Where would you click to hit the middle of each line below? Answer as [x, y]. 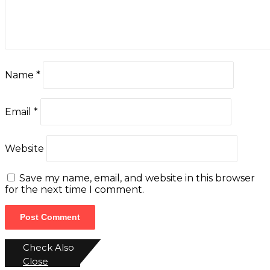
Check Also [49, 248]
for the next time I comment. [74, 190]
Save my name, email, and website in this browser [137, 178]
